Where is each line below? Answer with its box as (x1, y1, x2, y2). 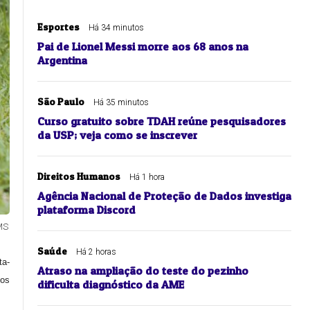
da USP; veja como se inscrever (37, 128, 197, 143)
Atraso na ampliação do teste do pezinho (37, 264, 248, 278)
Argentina (37, 53, 87, 68)
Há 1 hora (129, 172, 165, 183)
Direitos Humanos (37, 170, 120, 183)
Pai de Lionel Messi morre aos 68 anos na (37, 39, 248, 54)
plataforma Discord (37, 203, 136, 217)
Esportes (37, 21, 80, 33)
